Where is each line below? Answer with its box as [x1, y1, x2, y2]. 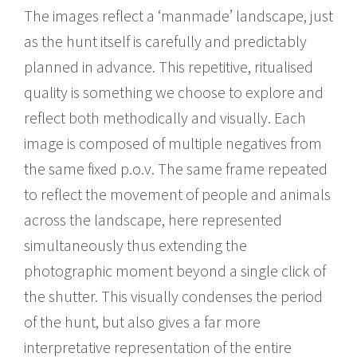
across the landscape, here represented [24, 209, 282, 229]
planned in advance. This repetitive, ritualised [24, 56, 313, 76]
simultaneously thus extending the [24, 234, 247, 255]
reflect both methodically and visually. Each [24, 107, 306, 127]
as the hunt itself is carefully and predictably [24, 30, 307, 51]
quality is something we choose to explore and [24, 81, 324, 102]
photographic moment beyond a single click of [24, 260, 326, 280]
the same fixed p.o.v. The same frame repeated [24, 158, 328, 178]
